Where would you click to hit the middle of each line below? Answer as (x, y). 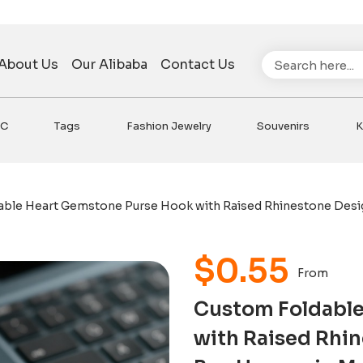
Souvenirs (284, 126)
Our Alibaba (110, 64)
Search (283, 58)
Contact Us (198, 64)
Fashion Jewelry (169, 126)
